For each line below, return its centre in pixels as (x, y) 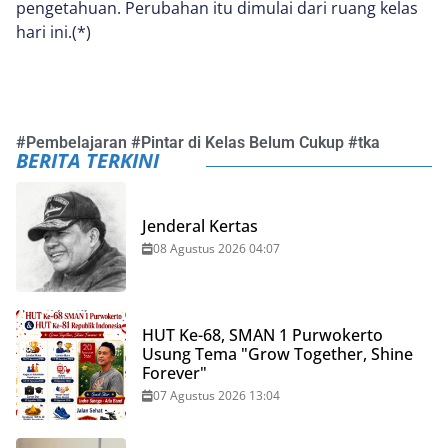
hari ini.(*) (53, 31)
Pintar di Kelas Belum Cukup (242, 142)
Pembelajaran (76, 142)
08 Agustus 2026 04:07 (216, 248)
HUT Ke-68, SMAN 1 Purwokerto (262, 334)
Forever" (174, 372)
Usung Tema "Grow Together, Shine (277, 353)
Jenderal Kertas (200, 225)
